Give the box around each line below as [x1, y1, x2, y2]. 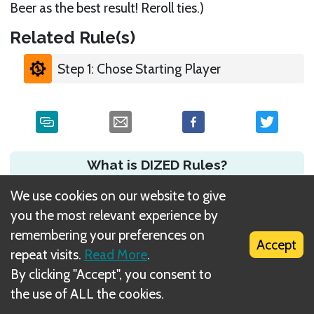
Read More [84, 246, 147, 263]
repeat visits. [11, 246, 81, 263]
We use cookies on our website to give [11, 187, 226, 204]
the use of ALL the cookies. [11, 285, 164, 302]
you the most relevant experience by [11, 207, 218, 224]
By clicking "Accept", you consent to [11, 266, 212, 282]
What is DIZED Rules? [87, 156, 227, 172]
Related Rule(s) [10, 27, 136, 48]
